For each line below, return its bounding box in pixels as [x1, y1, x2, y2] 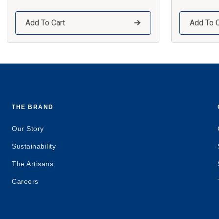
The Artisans [12, 159, 53, 168]
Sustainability [12, 142, 56, 150]
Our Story [12, 124, 44, 132]
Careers [12, 177, 39, 185]
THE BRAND [12, 103, 54, 110]
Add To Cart [25, 18, 65, 27]
